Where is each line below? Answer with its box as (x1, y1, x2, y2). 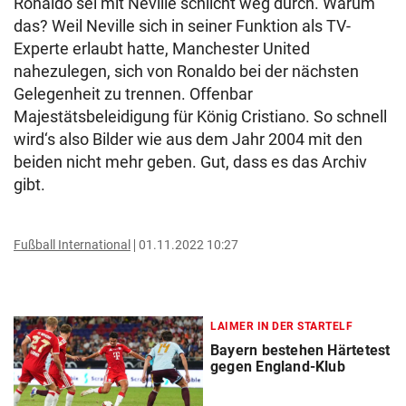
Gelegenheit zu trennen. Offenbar (14, 84, 253, 103)
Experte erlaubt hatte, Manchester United (14, 39, 310, 58)
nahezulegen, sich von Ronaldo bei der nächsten (14, 62, 359, 81)
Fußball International (14, 237, 130, 252)
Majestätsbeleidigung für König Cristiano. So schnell (14, 107, 387, 126)
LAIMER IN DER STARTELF (210, 320, 353, 333)
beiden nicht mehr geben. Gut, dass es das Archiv (14, 152, 367, 171)
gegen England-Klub (210, 358, 345, 375)
